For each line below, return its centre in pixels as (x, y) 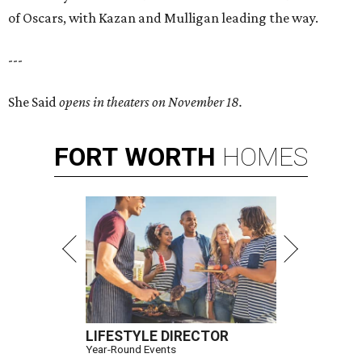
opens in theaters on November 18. (151, 102)
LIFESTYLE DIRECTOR (157, 337)
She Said (34, 102)
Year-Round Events (131, 349)
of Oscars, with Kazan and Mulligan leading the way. (163, 18)
